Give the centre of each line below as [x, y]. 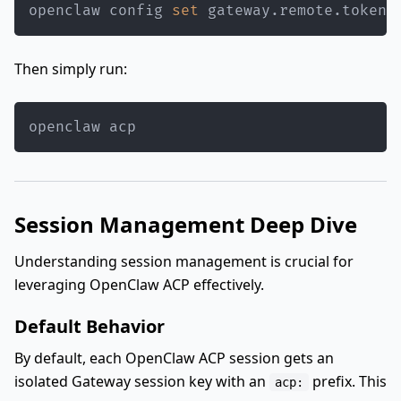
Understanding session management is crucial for [184, 261]
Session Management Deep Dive [186, 224]
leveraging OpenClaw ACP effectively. [139, 285]
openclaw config [100, 11]
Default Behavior [90, 326]
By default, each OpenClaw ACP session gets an [174, 358]
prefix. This [348, 381]
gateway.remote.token [297, 11]
